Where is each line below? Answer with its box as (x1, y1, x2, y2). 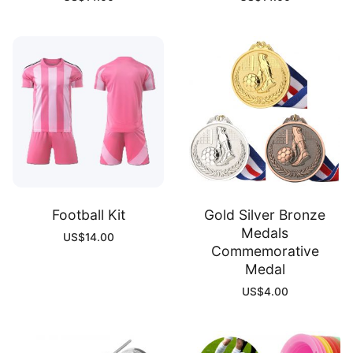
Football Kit (51, 206, 125, 223)
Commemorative (210, 242, 319, 259)
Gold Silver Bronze (204, 206, 325, 223)
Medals (241, 224, 288, 241)
